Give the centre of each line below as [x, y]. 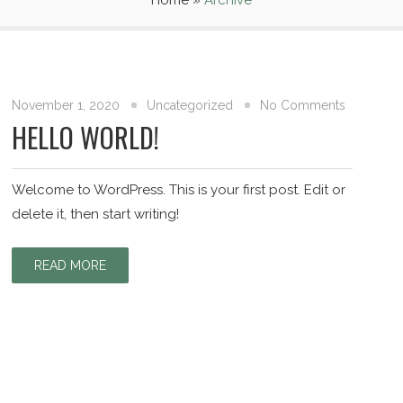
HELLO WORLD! [86, 137]
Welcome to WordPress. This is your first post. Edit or [179, 190]
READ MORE [71, 265]
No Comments [303, 105]
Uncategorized [190, 105]
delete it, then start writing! [96, 214]
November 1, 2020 [66, 105]
